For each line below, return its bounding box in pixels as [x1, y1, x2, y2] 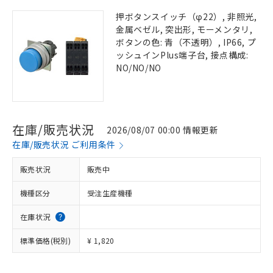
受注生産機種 [87, 188, 133, 198]
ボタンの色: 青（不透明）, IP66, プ [116, 36, 257, 48]
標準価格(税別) [20, 235, 71, 246]
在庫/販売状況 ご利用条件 [12, 138, 116, 151]
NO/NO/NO [116, 62, 161, 74]
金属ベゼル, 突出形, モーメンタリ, [116, 23, 253, 35]
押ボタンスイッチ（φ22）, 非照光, [116, 10, 257, 23]
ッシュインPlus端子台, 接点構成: [116, 49, 249, 61]
